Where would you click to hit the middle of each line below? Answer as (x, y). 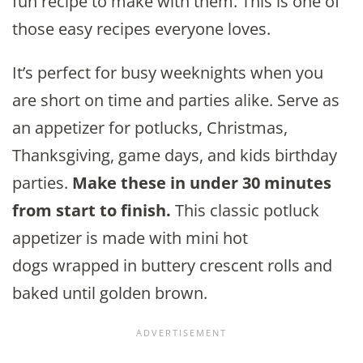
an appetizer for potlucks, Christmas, (150, 128)
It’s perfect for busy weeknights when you (168, 73)
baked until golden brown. (110, 293)
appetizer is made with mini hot (130, 238)
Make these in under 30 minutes (202, 183)
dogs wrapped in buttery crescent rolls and (172, 266)
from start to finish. (94, 211)
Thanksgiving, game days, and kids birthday (175, 156)
